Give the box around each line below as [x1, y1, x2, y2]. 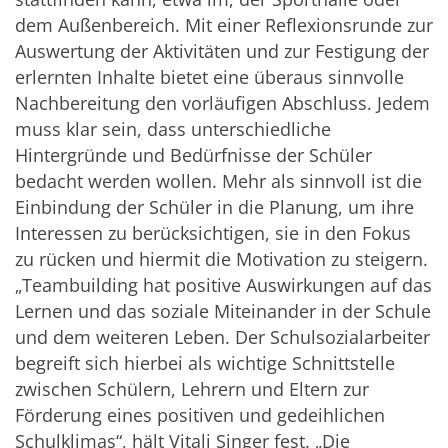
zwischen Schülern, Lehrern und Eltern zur [15, 377, 369, 402]
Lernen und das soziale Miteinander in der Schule [15, 299, 431, 324]
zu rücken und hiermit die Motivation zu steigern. [15, 247, 428, 272]
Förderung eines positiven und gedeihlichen [15, 403, 385, 428]
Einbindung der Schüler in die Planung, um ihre [15, 195, 414, 220]
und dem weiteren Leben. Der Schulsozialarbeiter [15, 325, 430, 350]
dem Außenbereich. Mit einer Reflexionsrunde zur [15, 13, 433, 38]
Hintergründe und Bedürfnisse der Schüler [15, 143, 372, 168]
